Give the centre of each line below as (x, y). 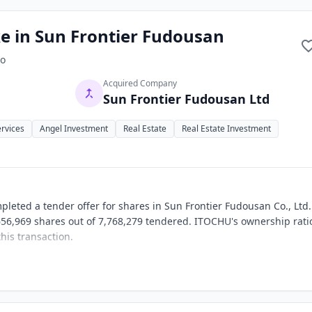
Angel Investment (74, 128)
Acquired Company (140, 83)
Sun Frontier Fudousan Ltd (186, 99)
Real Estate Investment (226, 128)
